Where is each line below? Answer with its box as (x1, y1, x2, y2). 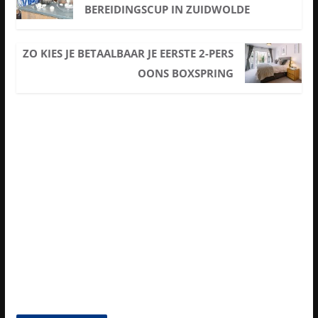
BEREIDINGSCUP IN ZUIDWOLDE (84, 2, 251, 17)
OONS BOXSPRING (137, 66, 234, 81)
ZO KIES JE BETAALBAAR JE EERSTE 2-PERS (22, 46, 234, 61)
